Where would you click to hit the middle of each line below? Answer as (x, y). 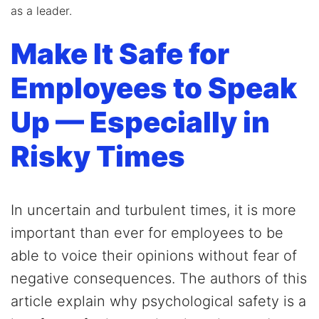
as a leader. (41, 11)
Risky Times (98, 157)
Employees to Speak (154, 88)
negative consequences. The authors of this (159, 279)
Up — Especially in (140, 122)
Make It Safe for (120, 54)
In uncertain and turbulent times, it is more (153, 210)
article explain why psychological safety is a (158, 302)
